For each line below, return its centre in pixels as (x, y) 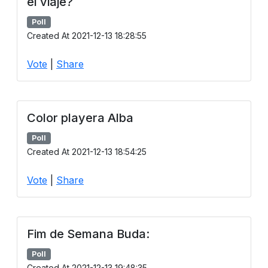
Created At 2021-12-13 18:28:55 (87, 35)
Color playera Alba (80, 118)
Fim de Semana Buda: (88, 234)
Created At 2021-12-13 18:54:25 (87, 152)
